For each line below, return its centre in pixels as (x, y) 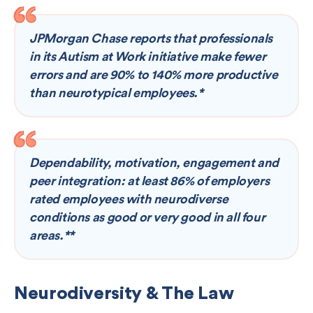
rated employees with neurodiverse (129, 199)
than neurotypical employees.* (116, 93)
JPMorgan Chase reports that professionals (151, 38)
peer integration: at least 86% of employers (150, 181)
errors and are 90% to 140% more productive (154, 75)
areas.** (52, 235)
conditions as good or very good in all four (147, 217)
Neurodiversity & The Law (124, 293)
